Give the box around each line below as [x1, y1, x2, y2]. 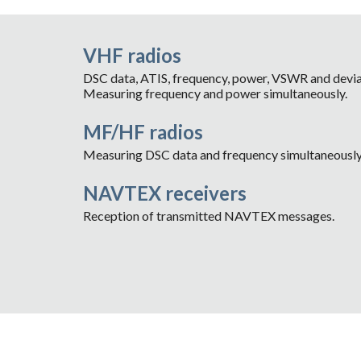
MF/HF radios [82, 120, 203, 143]
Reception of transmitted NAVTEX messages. [82, 208, 334, 223]
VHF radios [82, 44, 181, 67]
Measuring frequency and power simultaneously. [82, 85, 347, 101]
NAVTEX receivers [82, 181, 247, 205]
